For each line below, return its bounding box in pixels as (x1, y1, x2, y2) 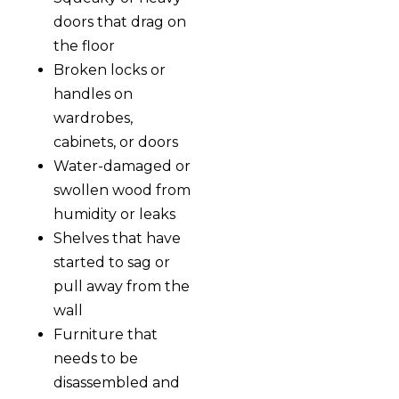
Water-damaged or (53, 158, 191, 175)
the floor (53, 37, 115, 55)
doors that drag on (53, 13, 186, 31)
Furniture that (53, 326, 158, 344)
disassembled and (53, 374, 180, 392)
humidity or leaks (53, 206, 175, 224)
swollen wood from (53, 182, 191, 199)
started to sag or (53, 254, 170, 272)
